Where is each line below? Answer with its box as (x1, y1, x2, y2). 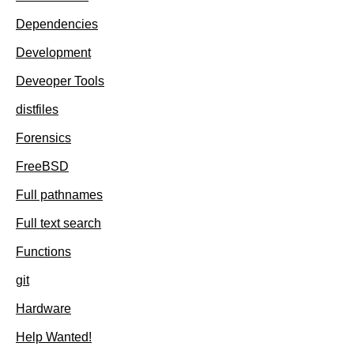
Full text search (16, 217, 101, 231)
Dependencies (16, 17, 98, 32)
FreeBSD (16, 160, 69, 174)
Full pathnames (16, 188, 103, 202)
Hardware (16, 302, 71, 316)
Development (16, 46, 91, 60)
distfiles (16, 103, 58, 117)
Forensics (16, 131, 71, 145)
